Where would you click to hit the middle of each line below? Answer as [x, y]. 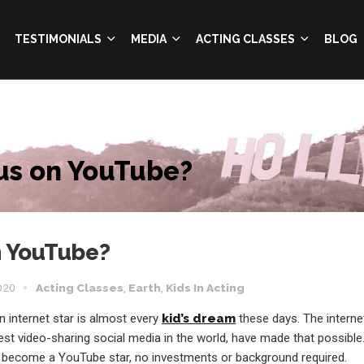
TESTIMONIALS [58, 39]
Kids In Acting [205, 288]
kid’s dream [199, 319]
